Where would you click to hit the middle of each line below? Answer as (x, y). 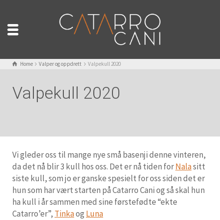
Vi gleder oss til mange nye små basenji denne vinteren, (109, 154)
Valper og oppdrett (60, 64)
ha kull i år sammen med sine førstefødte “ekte (95, 202)
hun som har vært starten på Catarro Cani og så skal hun (109, 190)
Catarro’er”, (33, 213)
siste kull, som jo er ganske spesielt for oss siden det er (109, 178)
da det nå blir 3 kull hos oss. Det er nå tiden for (94, 166)
